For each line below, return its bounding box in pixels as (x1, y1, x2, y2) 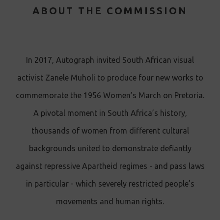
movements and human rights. (56, 196, 164, 206)
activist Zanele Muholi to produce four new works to (17, 73, 203, 82)
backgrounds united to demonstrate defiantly (28, 143, 192, 153)
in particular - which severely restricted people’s (26, 179, 194, 188)
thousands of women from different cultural (31, 126, 189, 135)
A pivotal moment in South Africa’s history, (33, 108, 187, 117)
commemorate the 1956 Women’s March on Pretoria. (16, 90, 204, 100)
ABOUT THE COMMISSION (32, 4, 188, 16)
